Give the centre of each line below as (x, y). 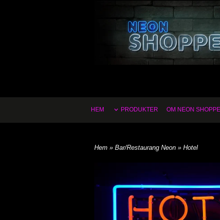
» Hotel (188, 148)
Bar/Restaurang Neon (146, 148)
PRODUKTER (139, 110)
